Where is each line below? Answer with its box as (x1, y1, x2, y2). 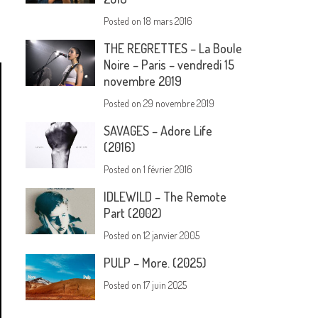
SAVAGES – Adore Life (104, 123, 213, 139)
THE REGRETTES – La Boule (104, 40, 243, 57)
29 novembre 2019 (143, 97, 215, 110)
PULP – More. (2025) (104, 255, 207, 271)
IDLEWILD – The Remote (104, 189, 227, 205)
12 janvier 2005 (143, 229, 200, 242)
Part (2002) (104, 205, 163, 221)
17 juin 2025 (143, 279, 187, 292)
